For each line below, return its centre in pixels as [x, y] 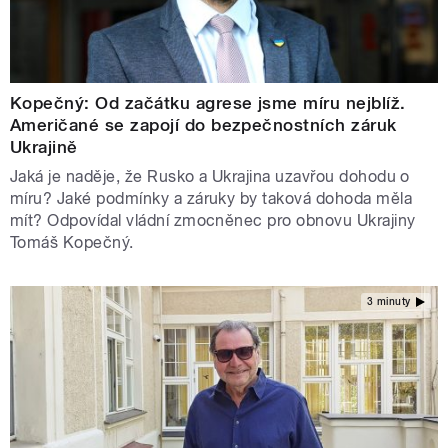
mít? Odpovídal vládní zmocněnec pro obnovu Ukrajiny [213, 220]
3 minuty [388, 302]
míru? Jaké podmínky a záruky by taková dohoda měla [211, 198]
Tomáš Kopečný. [72, 242]
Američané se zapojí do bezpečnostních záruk [203, 124]
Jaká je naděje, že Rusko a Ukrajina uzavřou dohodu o [210, 176]
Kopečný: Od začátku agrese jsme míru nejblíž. [208, 102]
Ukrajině [44, 146]
